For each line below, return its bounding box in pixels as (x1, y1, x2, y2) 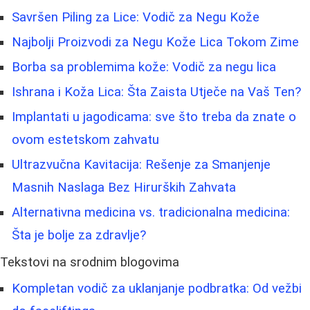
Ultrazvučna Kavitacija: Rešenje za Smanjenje (12, 157, 271, 173)
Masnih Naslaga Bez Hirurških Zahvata (12, 180, 236, 196)
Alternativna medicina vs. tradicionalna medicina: (12, 205, 290, 221)
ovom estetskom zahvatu (12, 132, 159, 148)
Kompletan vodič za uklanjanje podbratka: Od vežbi (12, 281, 302, 297)
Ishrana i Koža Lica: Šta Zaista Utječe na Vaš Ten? (12, 84, 301, 100)
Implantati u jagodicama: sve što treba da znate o (12, 109, 296, 125)
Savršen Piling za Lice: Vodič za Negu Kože (12, 10, 259, 26)
